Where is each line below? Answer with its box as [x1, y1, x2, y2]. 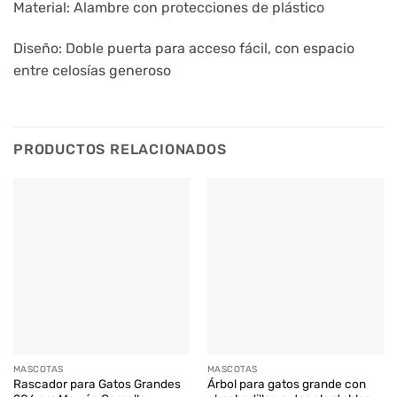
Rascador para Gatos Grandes [12, 377, 181, 392]
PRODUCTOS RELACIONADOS [13, 140, 227, 158]
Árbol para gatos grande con [206, 377, 366, 392]
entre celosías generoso [13, 61, 171, 79]
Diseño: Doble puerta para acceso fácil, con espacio [13, 39, 354, 57]
